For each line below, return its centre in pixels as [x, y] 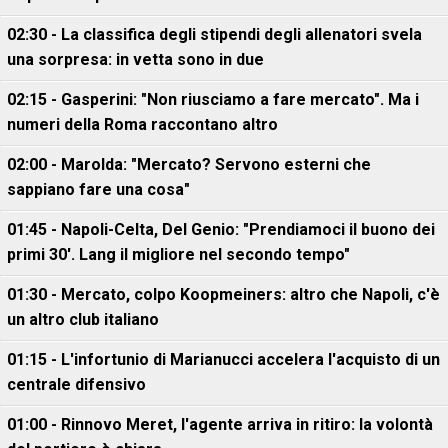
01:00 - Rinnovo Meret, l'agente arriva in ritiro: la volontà [220, 425]
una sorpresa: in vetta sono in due [135, 60]
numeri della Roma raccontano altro [142, 125]
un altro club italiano [83, 320]
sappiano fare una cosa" [98, 190]
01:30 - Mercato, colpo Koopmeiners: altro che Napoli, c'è [223, 295]
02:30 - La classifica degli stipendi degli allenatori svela [214, 35]
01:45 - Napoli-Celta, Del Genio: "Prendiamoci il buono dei [221, 230]
